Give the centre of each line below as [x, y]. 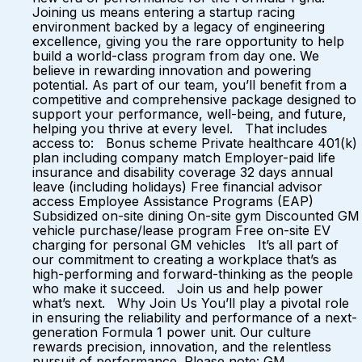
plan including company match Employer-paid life [184, 158]
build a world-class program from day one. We [176, 56]
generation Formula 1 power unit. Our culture [172, 332]
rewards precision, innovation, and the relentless [182, 347]
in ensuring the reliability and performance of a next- [195, 318]
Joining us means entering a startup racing [164, 12]
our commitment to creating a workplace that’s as [185, 259]
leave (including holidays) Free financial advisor [177, 187]
